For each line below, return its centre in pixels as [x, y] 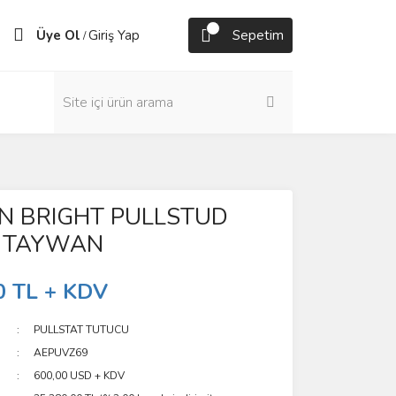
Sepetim [258, 35]
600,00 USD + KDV [80, 376]
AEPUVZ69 [61, 353]
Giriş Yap [114, 35]
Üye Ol [58, 35]
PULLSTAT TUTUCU [82, 330]
